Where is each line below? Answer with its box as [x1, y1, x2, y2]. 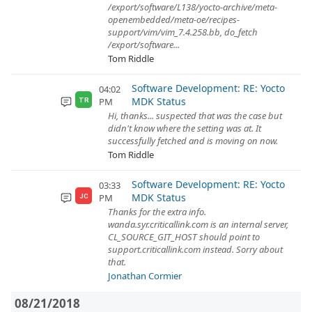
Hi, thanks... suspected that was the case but [108, 109, 282, 122]
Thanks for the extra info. [108, 205, 206, 218]
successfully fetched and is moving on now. [108, 134, 278, 147]
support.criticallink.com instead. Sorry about [108, 243, 283, 256]
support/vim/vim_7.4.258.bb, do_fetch [108, 26, 258, 38]
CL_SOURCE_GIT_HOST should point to [108, 231, 260, 243]
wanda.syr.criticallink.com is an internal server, [108, 218, 288, 231]
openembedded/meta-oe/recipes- [108, 13, 240, 26]
